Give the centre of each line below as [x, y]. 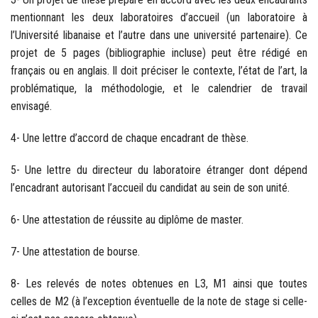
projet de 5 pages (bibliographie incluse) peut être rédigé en [159, 53]
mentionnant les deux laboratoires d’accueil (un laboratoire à [159, 17]
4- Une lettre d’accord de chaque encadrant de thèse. [130, 138]
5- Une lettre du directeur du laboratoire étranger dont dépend [159, 170]
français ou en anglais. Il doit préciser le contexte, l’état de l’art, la [159, 70]
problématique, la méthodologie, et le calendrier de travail [159, 88]
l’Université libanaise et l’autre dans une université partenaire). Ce [159, 35]
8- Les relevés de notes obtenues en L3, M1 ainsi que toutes [159, 283]
